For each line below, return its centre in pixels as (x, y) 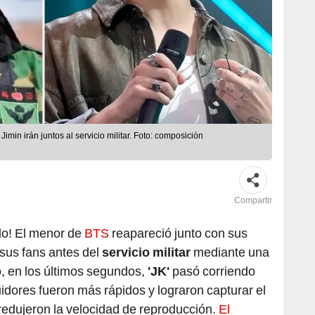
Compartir (253, 201)
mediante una (230, 252)
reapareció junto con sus (178, 233)
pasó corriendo (212, 271)
